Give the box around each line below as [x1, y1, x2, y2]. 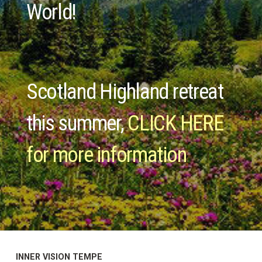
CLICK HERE [123, 111, 223, 136]
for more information [26, 142, 187, 168]
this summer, [26, 111, 124, 136]
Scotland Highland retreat [26, 79, 223, 105]
